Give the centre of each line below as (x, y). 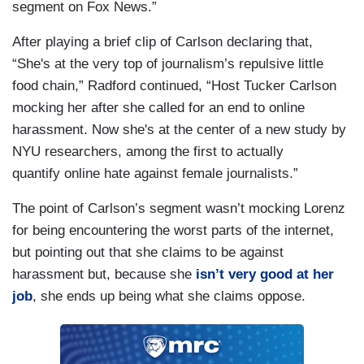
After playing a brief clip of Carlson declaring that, (162, 42)
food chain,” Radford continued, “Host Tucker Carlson (174, 86)
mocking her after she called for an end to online (158, 108)
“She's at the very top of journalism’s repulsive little (168, 64)
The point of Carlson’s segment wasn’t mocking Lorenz (179, 209)
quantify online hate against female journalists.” (155, 174)
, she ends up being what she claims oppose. (169, 297)
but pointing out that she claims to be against (148, 253)
